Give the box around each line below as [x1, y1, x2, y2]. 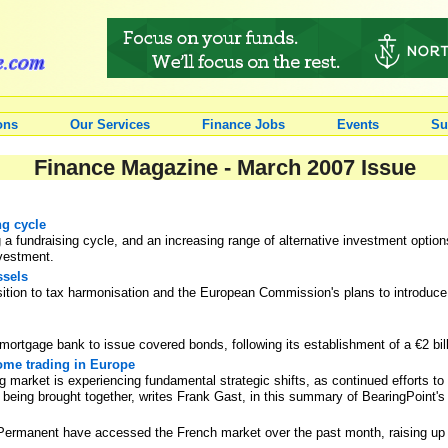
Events [337, 117, 379, 132]
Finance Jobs [202, 117, 285, 132]
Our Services [70, 117, 150, 132]
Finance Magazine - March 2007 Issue [33, 154, 416, 180]
